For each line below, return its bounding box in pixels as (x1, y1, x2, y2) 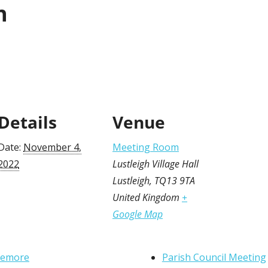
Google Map (112, 208, 163, 221)
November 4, (23, 141, 81, 154)
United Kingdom (112, 191, 179, 205)
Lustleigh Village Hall (112, 157, 199, 171)
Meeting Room (112, 141, 179, 154)
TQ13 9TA (154, 174, 195, 188)
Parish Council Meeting (162, 251, 266, 264)
